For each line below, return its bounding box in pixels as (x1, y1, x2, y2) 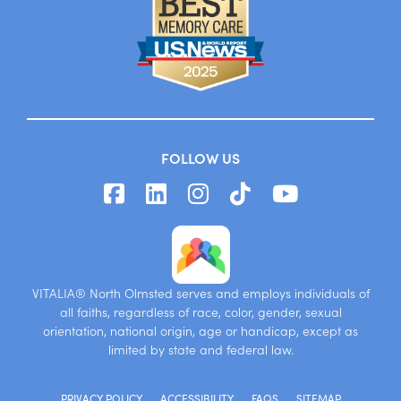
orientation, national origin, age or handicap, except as (43, 320, 358, 339)
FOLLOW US (161, 147, 240, 167)
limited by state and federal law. (107, 339, 294, 358)
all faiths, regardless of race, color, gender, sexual (59, 302, 342, 320)
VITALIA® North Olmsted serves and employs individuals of (31, 283, 370, 302)
